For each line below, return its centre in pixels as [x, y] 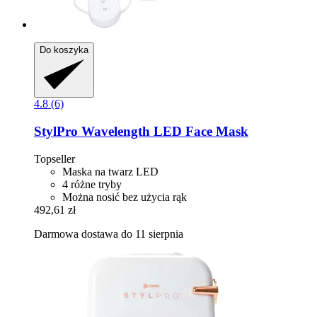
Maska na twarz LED [110, 171]
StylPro [56, 132]
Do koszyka [64, 50]
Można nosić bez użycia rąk [125, 197]
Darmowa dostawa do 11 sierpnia [109, 234]
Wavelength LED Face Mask [163, 132]
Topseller [54, 158]
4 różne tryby [92, 184]
